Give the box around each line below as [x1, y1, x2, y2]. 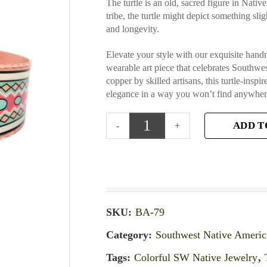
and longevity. [106, 23, 160, 34]
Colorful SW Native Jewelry [134, 252, 258, 264]
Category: [106, 229, 156, 241]
